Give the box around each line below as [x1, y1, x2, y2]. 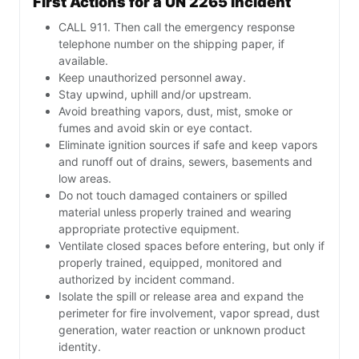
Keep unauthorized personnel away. [58, 71, 246, 85]
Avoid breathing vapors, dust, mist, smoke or [58, 104, 292, 119]
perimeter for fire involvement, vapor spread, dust [58, 306, 320, 321]
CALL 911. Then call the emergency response [58, 20, 295, 34]
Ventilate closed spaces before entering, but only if [58, 239, 325, 253]
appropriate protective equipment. [58, 222, 240, 236]
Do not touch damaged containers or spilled [58, 188, 288, 203]
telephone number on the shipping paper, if [58, 37, 284, 51]
